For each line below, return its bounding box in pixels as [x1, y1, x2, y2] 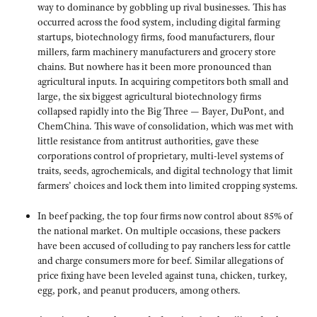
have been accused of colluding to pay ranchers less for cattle [37, 238, 291, 252]
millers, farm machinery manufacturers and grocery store [37, 45, 276, 59]
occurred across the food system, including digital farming [37, 16, 280, 29]
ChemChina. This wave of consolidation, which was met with [37, 120, 294, 133]
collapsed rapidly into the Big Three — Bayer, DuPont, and [37, 105, 284, 118]
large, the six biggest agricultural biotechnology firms [37, 90, 261, 103]
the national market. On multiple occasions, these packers [37, 224, 280, 237]
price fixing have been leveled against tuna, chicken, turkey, [37, 268, 287, 282]
